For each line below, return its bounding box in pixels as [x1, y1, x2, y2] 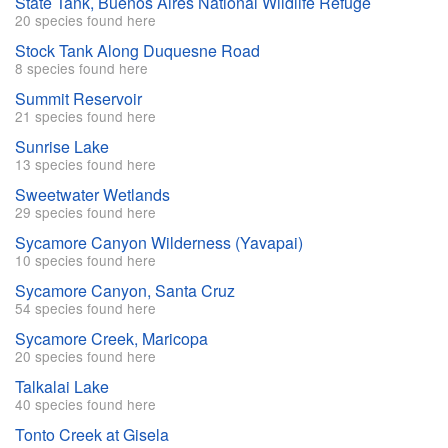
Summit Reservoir [15, 87, 142, 111]
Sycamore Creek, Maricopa [15, 327, 208, 351]
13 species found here [15, 154, 156, 175]
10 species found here [15, 250, 156, 271]
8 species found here [15, 58, 148, 79]
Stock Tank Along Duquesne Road [15, 39, 260, 63]
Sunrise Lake [15, 135, 109, 159]
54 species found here [15, 298, 156, 319]
